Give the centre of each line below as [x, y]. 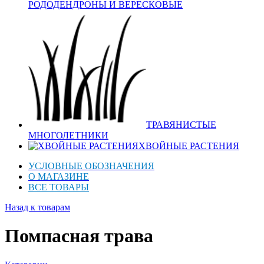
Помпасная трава [79, 236]
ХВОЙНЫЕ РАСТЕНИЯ [189, 146]
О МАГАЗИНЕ [59, 176]
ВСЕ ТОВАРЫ [59, 187]
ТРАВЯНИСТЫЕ [181, 125]
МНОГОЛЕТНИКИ [68, 135]
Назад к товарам [37, 207]
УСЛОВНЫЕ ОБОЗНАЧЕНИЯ [91, 166]
